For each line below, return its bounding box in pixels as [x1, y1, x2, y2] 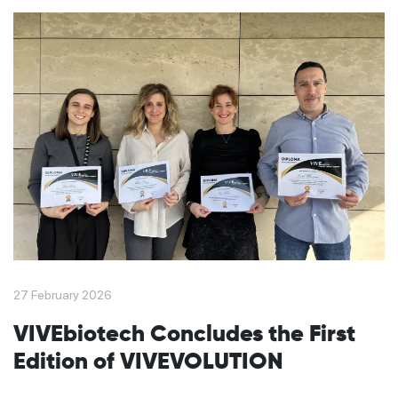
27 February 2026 [13, 287, 112, 302]
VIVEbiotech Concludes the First [13, 322, 355, 346]
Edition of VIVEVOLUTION [13, 350, 283, 374]
